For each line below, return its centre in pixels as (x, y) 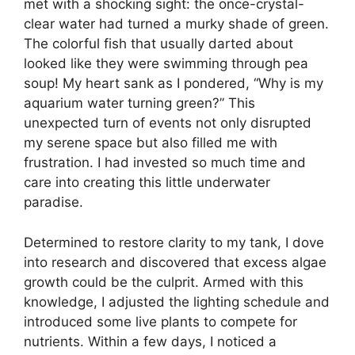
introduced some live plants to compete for (160, 321)
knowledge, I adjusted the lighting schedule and (177, 302)
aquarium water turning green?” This (139, 103)
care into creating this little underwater (147, 182)
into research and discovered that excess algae (175, 262)
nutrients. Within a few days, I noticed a (150, 341)
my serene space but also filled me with (151, 143)
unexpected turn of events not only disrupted (168, 123)
